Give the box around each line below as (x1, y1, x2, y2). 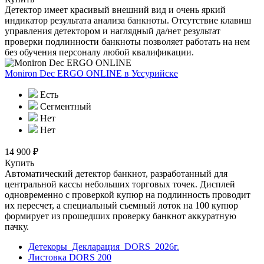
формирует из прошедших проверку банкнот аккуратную (5, 210, 236, 221)
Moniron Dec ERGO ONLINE (5, 68, 124, 78)
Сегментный (38, 101, 91, 111)
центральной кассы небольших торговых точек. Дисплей (5, 179, 235, 189)
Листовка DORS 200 (28, 252, 111, 262)
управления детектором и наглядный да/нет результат (5, 25, 220, 36)
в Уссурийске (124, 68, 178, 78)
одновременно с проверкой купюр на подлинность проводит (5, 189, 250, 200)
